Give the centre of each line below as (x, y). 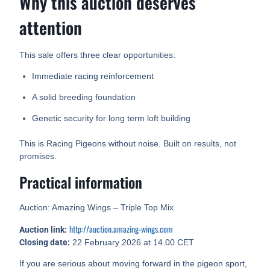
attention (51, 28)
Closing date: (45, 243)
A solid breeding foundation (84, 97)
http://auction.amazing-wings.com (121, 229)
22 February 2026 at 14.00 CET (132, 243)
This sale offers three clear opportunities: (98, 55)
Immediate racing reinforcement (93, 76)
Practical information (81, 182)
